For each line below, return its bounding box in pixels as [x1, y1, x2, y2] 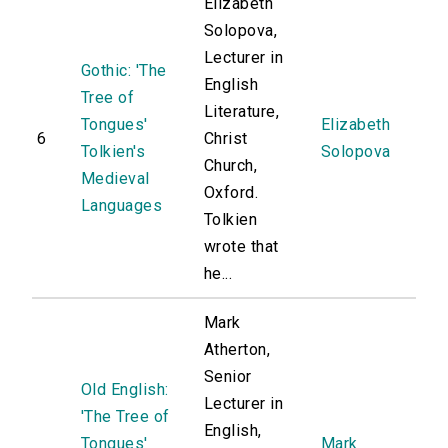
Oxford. [204, 183, 259, 203]
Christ [204, 129, 248, 149]
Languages [81, 196, 163, 216]
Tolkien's [81, 142, 146, 162]
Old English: [81, 380, 169, 400]
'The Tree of [81, 407, 170, 427]
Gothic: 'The [81, 61, 167, 81]
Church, [204, 156, 258, 176]
